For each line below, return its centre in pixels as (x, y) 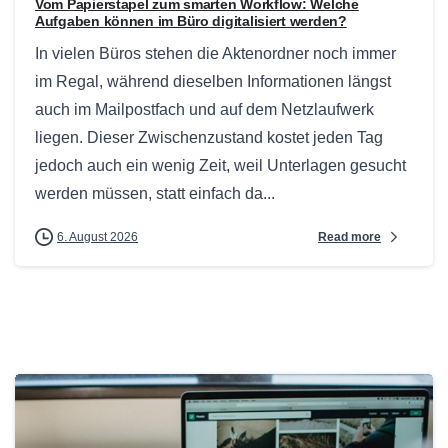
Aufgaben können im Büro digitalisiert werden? (191, 22)
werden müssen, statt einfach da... (155, 194)
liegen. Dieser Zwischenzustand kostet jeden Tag (209, 138)
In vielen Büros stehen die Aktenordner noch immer (215, 54)
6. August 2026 (97, 237)
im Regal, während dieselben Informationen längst (213, 82)
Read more (349, 236)
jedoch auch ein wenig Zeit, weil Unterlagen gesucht (220, 166)
